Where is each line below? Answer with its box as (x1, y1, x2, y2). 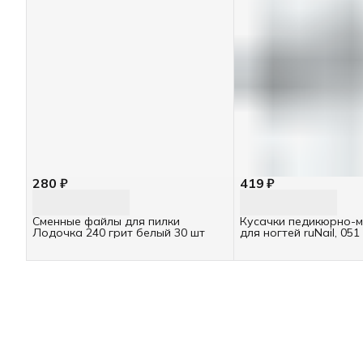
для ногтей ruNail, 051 (239, 224, 360, 240)
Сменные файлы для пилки (32, 213, 180, 228)
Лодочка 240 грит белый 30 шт (32, 224, 205, 240)
